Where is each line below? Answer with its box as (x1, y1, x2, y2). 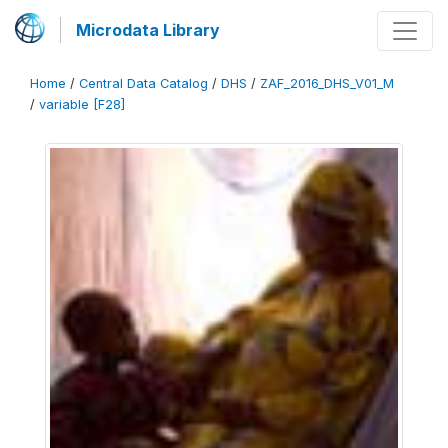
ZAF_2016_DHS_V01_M (260, 76, 394, 91)
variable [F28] (39, 97, 125, 112)
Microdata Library (76, 20, 220, 40)
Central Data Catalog (79, 76, 208, 91)
